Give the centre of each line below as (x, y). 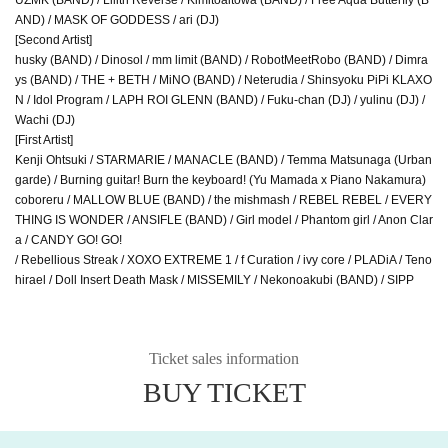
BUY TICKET (224, 392)
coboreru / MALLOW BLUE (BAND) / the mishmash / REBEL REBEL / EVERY (223, 199)
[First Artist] (44, 139)
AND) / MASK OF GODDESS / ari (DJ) (117, 19)
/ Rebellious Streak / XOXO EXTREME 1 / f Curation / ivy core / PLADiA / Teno (223, 259)
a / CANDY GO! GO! (68, 239)
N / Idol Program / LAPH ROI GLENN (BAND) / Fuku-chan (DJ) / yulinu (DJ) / (220, 99)
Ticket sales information (224, 358)
